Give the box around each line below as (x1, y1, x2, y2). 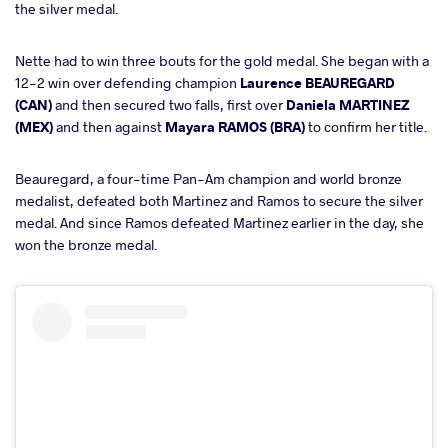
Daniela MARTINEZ (286, 94, 409, 114)
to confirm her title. (305, 116, 427, 136)
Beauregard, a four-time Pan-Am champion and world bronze (15, 168, 402, 188)
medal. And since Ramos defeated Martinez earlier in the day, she (15, 212, 424, 232)
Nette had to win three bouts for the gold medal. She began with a (15, 50, 429, 70)
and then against (53, 116, 165, 136)
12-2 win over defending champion (15, 72, 240, 92)
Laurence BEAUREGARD (240, 72, 395, 92)
